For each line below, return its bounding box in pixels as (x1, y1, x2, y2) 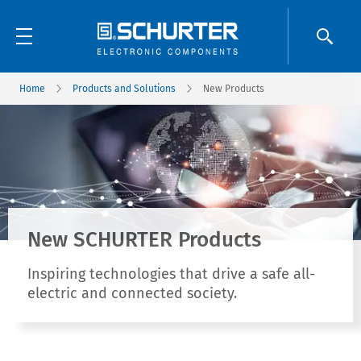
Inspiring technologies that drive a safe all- (27, 265, 315, 283)
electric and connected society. (27, 284, 237, 302)
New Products (203, 83, 264, 94)
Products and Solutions (73, 83, 176, 94)
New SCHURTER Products (27, 227, 261, 252)
